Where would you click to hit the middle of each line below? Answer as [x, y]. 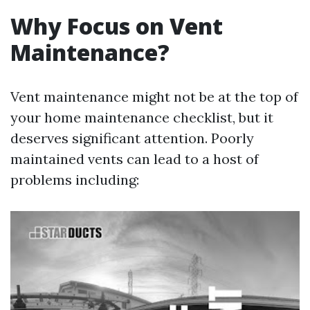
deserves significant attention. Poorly [132, 138]
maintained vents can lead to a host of [135, 159]
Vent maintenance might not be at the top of [154, 97]
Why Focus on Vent [117, 26]
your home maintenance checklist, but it [142, 117]
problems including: [75, 180]
